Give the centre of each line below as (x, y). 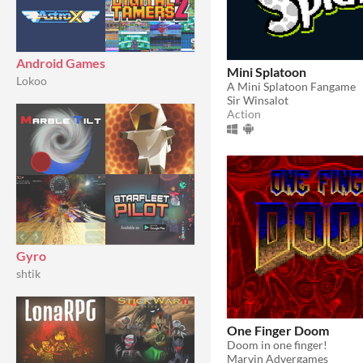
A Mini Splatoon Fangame (291, 86)
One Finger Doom (278, 330)
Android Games (61, 63)
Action (244, 113)
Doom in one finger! (277, 344)
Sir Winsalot (258, 100)
